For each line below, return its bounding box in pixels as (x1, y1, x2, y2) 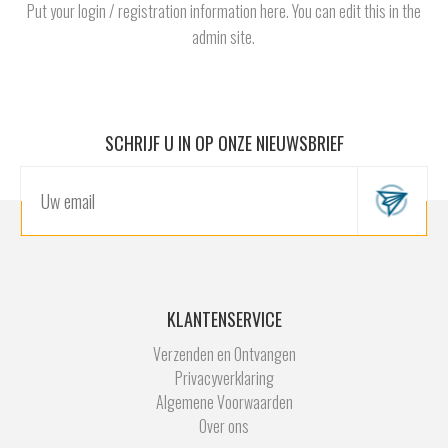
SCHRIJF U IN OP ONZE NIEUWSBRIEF (104, 130, 344, 157)
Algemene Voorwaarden (155, 390, 293, 415)
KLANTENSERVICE (166, 306, 282, 333)
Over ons (199, 414, 249, 439)
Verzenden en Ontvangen (152, 342, 296, 367)
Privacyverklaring (174, 366, 274, 391)
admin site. (192, 25, 256, 50)
